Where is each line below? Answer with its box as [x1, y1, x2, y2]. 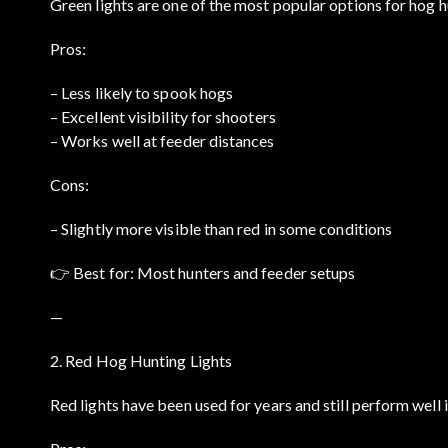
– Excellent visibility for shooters [50, 106, 276, 126]
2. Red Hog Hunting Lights [50, 350, 232, 370]
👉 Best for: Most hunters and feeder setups [50, 262, 356, 282]
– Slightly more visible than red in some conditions [50, 218, 393, 238]
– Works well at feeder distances [50, 130, 275, 150]
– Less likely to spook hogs [50, 82, 234, 102]
